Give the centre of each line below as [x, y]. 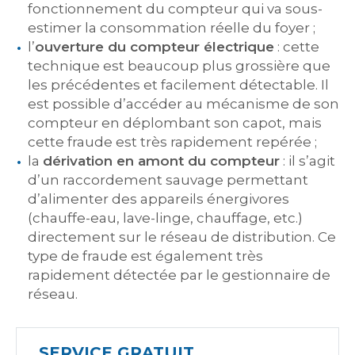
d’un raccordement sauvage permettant [168, 180]
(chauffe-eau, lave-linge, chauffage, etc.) [165, 218]
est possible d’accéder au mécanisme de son [183, 104]
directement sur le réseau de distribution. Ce [182, 237]
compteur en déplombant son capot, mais [175, 123]
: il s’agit [307, 161]
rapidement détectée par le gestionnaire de [179, 275]
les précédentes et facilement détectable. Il [178, 85]
